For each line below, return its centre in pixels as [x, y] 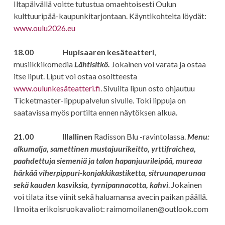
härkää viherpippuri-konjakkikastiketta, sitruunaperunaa [109, 173]
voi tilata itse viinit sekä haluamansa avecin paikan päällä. [110, 197]
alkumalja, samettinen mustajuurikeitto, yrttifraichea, [104, 148]
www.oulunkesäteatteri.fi [57, 88]
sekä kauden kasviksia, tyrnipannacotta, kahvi [91, 185]
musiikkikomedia [44, 64]
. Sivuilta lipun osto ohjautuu [147, 88]
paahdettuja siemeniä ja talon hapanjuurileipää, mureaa [107, 160]
